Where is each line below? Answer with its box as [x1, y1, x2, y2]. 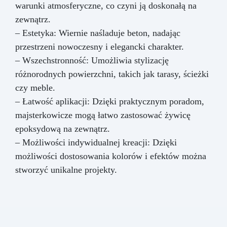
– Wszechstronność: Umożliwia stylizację [15, 55, 169, 66]
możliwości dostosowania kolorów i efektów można [15, 151, 206, 162]
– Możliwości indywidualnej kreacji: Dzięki [15, 137, 177, 148]
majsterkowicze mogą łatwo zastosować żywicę [15, 110, 191, 121]
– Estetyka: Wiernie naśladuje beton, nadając [15, 28, 180, 39]
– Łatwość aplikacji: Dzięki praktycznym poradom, [15, 96, 204, 107]
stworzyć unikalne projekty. [15, 165, 117, 175]
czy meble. [15, 83, 55, 93]
